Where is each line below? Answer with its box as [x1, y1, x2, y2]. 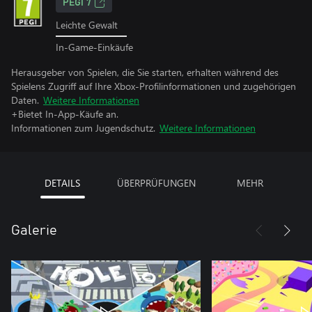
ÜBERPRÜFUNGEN [116, 175, 196, 189]
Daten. [11, 93, 39, 107]
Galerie [11, 223, 57, 237]
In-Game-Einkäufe [56, 40, 133, 54]
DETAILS [45, 175, 80, 189]
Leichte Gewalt [56, 18, 118, 31]
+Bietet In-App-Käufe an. [11, 107, 118, 120]
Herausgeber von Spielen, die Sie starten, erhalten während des [11, 65, 279, 79]
